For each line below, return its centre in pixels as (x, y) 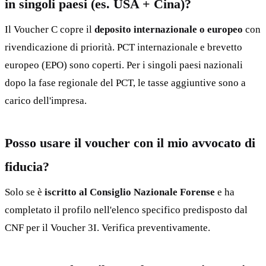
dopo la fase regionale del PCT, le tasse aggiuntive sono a (125, 83)
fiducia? (27, 167)
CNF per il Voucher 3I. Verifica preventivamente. (107, 228)
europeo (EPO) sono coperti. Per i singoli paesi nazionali (124, 65)
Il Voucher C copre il (50, 30)
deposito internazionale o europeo (169, 30)
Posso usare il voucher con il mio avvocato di (130, 143)
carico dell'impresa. (46, 101)
